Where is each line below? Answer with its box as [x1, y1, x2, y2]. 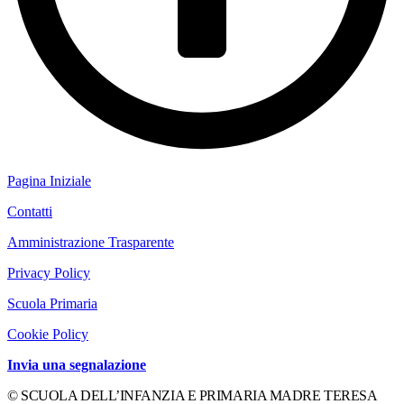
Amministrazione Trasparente [7, 234, 174, 250]
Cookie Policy [7, 326, 88, 342]
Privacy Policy [7, 264, 90, 280]
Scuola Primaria [7, 295, 97, 311]
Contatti [7, 203, 52, 219]
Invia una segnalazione [7, 356, 146, 372]
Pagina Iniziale [7, 172, 91, 188]
